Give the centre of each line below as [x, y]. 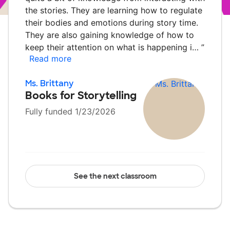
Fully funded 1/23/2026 [70, 111]
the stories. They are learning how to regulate [114, 10]
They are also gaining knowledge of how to [110, 35]
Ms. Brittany [49, 83]
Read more [50, 59]
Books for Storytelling [81, 95]
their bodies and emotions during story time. [112, 23]
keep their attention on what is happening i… [113, 47]
